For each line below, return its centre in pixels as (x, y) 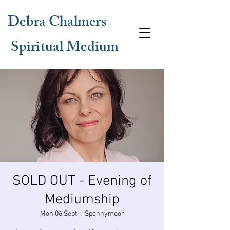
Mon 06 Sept (59, 214)
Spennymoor (104, 214)
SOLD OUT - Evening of (82, 181)
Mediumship (82, 200)
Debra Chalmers (57, 23)
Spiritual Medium (63, 49)
